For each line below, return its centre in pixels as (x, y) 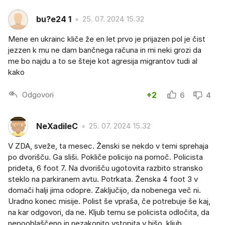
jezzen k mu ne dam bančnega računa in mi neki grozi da (105, 50)
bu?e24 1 (54, 19)
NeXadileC (57, 126)
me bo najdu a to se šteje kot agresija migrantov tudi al (103, 61)
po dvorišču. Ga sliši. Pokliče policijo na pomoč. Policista (105, 157)
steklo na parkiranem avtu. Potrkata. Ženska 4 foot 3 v (103, 179)
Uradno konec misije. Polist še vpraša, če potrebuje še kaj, (109, 201)
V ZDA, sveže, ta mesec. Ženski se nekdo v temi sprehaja (108, 146)
